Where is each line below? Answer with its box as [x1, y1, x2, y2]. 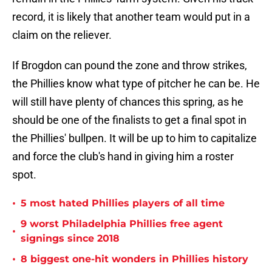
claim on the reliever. [12, 29, 112, 42]
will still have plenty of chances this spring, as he [12, 95, 243, 109]
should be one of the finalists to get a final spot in [12, 114, 246, 127]
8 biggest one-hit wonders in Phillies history [21, 253, 248, 265]
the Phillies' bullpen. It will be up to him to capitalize [12, 132, 257, 145]
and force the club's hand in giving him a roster [12, 150, 234, 163]
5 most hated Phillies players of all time [21, 197, 225, 209]
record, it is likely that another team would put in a [12, 10, 250, 24]
